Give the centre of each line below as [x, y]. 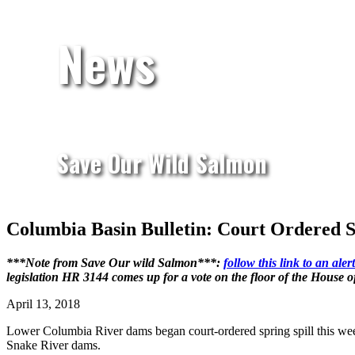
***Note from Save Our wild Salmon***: [115, 262]
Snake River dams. [53, 345]
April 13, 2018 [43, 303]
